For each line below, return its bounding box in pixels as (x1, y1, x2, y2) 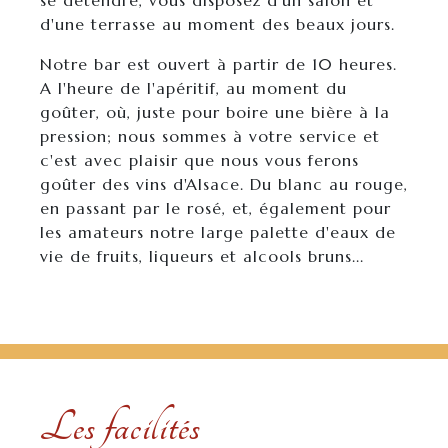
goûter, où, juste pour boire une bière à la (40, 102, 390, 122)
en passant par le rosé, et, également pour (40, 198, 391, 218)
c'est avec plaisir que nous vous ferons (40, 150, 359, 170)
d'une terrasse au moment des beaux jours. (40, 14, 395, 34)
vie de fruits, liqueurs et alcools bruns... (40, 246, 364, 266)
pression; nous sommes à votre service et (40, 126, 380, 146)
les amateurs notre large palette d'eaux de (40, 222, 396, 242)
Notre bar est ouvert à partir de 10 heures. (40, 54, 397, 74)
